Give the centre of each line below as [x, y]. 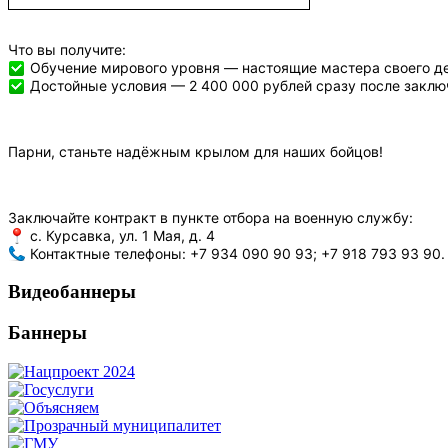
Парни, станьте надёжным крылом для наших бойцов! [195, 151]
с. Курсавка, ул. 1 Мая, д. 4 [120, 235]
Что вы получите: [67, 49]
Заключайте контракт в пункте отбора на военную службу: [210, 217]
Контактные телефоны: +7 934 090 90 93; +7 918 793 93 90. [235, 253]
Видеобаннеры [72, 292]
